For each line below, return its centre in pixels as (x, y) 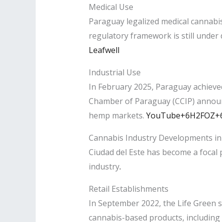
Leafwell (104, 50)
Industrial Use (114, 72)
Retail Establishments (128, 189)
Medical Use (111, 7)
